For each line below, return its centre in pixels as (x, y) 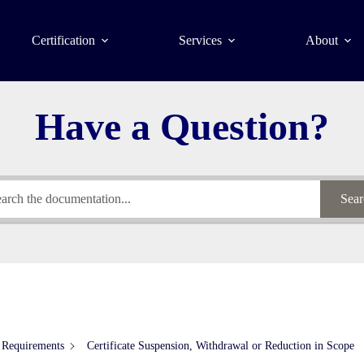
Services (201, 40)
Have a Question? (182, 126)
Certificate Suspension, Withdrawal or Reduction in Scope (220, 346)
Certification (64, 40)
